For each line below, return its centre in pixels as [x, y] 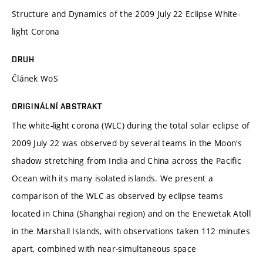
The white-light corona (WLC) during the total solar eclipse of [131, 125]
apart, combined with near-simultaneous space [104, 248]
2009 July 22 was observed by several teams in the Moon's [127, 143]
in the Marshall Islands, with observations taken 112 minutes [131, 231]
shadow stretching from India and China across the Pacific [127, 160]
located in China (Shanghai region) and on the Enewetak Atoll [131, 213]
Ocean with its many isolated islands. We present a [112, 178]
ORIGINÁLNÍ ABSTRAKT [57, 106]
